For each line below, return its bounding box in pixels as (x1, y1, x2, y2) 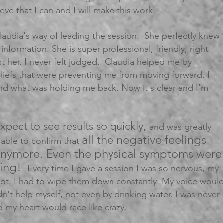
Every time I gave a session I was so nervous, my (27, 163, 219, 174)
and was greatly (149, 121, 211, 132)
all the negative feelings (82, 132, 206, 147)
